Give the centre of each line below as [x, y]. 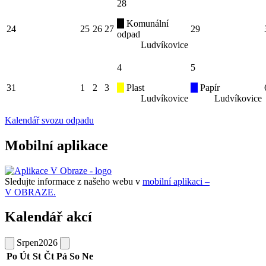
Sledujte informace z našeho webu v [74, 181]
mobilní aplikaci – [176, 181]
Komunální [146, 23]
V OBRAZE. [30, 192]
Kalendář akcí [48, 217]
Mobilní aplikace [56, 145]
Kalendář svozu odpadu [49, 120]
